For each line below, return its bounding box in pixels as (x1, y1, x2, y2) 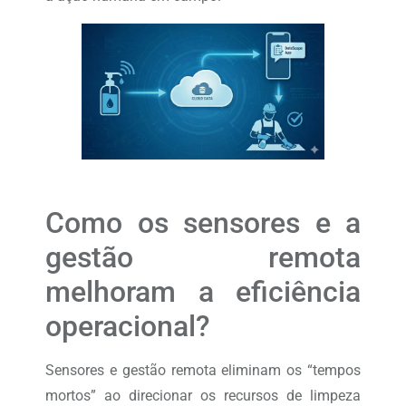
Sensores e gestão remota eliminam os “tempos (45, 361, 361, 379)
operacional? (45, 308, 210, 343)
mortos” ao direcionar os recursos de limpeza (45, 386, 361, 404)
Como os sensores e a (45, 205, 361, 240)
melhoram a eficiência (45, 274, 361, 309)
